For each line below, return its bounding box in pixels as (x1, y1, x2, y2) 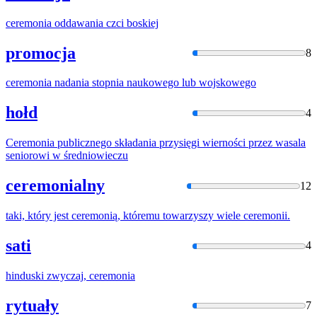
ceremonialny (6, 176, 105, 195)
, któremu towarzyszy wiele (117, 209, 243, 222)
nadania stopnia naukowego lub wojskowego (52, 76, 256, 89)
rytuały (6, 296, 59, 315)
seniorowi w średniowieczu (6, 149, 128, 162)
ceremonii (243, 209, 287, 222)
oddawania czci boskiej (52, 16, 158, 29)
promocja (6, 43, 76, 62)
